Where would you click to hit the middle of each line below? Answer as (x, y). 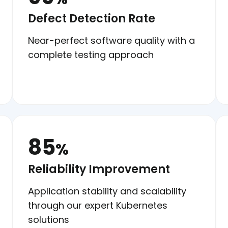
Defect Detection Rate (92, 18)
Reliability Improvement (99, 169)
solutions (49, 219)
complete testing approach (91, 54)
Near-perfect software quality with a (111, 40)
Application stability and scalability (107, 191)
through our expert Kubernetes (98, 205)
